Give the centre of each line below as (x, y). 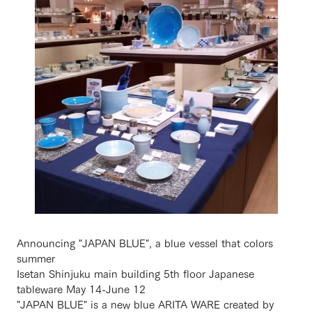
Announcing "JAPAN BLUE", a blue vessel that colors (145, 242)
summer (36, 258)
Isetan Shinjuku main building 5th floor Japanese (135, 273)
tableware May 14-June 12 (81, 288)
